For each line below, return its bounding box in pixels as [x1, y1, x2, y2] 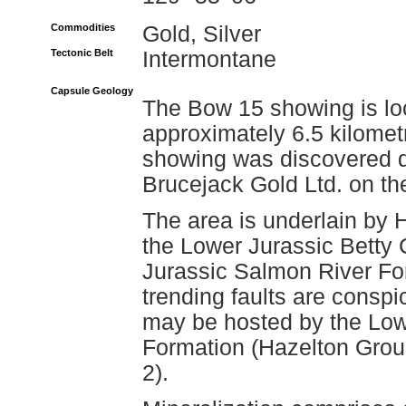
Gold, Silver [142, 22, 261, 46]
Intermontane [142, 47, 276, 72]
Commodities [51, 22, 115, 33]
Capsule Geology [51, 85, 133, 96]
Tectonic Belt [51, 47, 113, 58]
